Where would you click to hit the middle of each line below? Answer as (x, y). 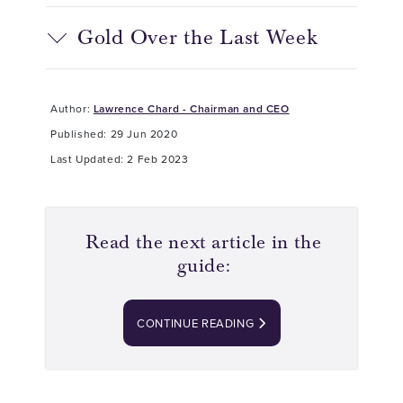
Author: (72, 108)
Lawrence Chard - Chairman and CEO (191, 108)
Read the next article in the (204, 242)
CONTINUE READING (197, 323)
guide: (204, 265)
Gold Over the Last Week (198, 37)
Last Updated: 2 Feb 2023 (120, 159)
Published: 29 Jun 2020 (114, 134)
